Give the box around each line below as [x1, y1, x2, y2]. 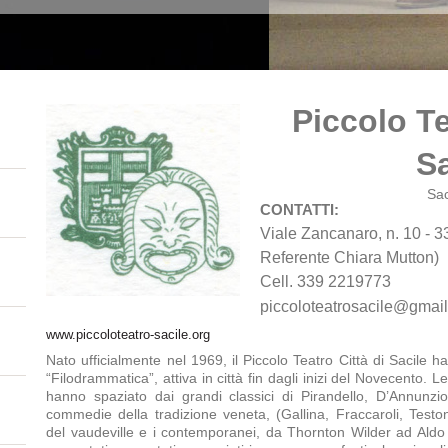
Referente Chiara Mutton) [260, 249, 440, 267]
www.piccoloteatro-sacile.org [46, 327, 211, 343]
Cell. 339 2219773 [260, 273, 392, 291]
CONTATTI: [260, 201, 340, 219]
